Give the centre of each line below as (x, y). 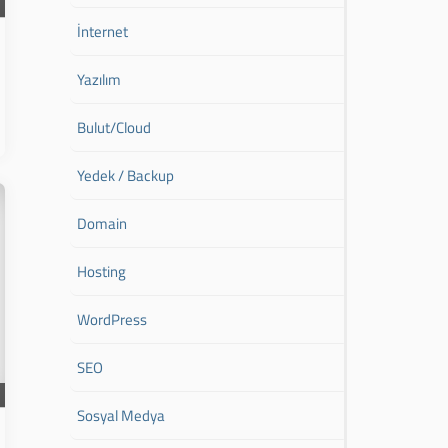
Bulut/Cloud (114, 127)
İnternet (103, 31)
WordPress (112, 319)
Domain (102, 223)
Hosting (102, 271)
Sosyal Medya (121, 415)
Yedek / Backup (126, 175)
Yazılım (99, 79)
